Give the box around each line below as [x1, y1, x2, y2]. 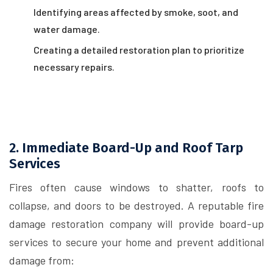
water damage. [34, 23, 100, 35]
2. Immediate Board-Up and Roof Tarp [9, 140, 243, 156]
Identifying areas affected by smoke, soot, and [34, 6, 238, 18]
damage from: [9, 253, 74, 267]
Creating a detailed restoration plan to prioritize [34, 44, 244, 55]
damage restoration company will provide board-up [9, 217, 264, 230]
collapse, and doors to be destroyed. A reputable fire [9, 199, 264, 212]
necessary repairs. [34, 61, 115, 73]
